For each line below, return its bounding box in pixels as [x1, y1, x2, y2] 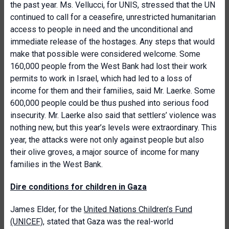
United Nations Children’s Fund [84, 204, 192, 214]
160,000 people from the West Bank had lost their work [10, 61, 207, 71]
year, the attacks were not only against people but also [10, 135, 204, 145]
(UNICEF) [10, 217, 43, 226]
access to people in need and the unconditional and [10, 25, 193, 34]
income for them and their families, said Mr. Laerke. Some [10, 86, 215, 96]
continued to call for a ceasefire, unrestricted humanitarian [10, 12, 216, 22]
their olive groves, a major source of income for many [10, 147, 199, 157]
